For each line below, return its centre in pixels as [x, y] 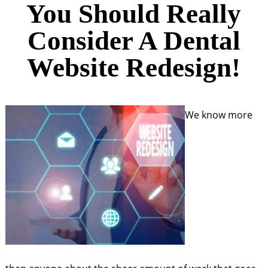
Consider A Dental [134, 41]
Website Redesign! [134, 68]
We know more [218, 115]
